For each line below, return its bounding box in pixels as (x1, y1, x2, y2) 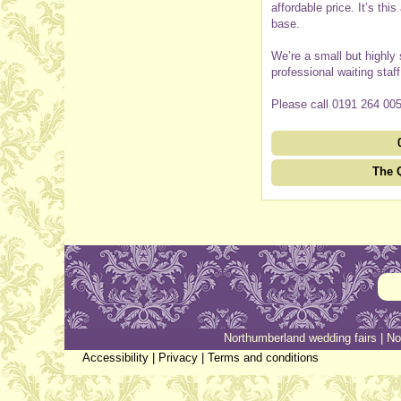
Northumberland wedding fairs (224, 330, 377, 345)
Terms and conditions (208, 350, 319, 364)
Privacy (158, 350, 198, 364)
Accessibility (82, 350, 149, 364)
